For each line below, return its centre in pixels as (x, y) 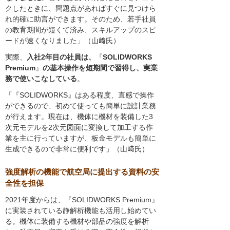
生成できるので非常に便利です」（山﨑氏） (77, 149)
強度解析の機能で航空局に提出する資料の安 (82, 171)
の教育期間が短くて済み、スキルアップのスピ (81, 30)
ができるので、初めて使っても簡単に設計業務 (81, 106)
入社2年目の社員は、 (61, 57)
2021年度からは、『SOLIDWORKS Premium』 (82, 200)
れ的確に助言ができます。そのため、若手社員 (81, 19)
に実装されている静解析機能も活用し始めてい (81, 211)
